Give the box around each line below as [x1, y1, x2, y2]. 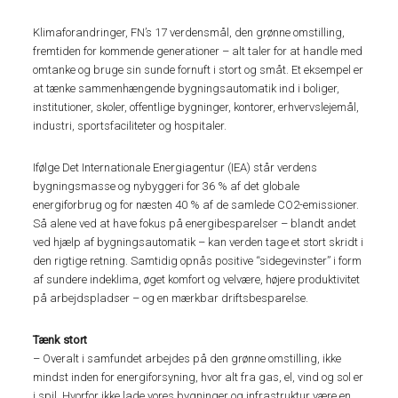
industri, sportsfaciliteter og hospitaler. [33, 119, 227, 133]
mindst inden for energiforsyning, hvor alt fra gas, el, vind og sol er [33, 370, 364, 385]
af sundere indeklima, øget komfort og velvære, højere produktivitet [33, 273, 361, 287]
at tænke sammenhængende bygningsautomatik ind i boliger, [33, 82, 340, 96]
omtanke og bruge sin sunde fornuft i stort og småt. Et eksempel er [33, 63, 364, 77]
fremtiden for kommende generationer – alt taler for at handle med [33, 44, 363, 59]
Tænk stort [33, 333, 88, 347]
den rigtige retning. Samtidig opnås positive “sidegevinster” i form [33, 254, 362, 268]
